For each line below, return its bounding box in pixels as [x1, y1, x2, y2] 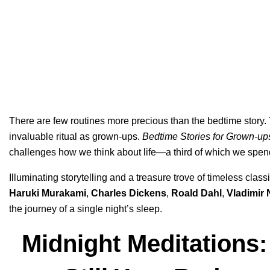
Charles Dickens [91, 188, 166, 198]
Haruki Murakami [9, 188, 86, 198]
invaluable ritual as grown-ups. [9, 131, 142, 142]
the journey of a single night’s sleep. [9, 204, 162, 214]
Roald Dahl [171, 188, 222, 198]
